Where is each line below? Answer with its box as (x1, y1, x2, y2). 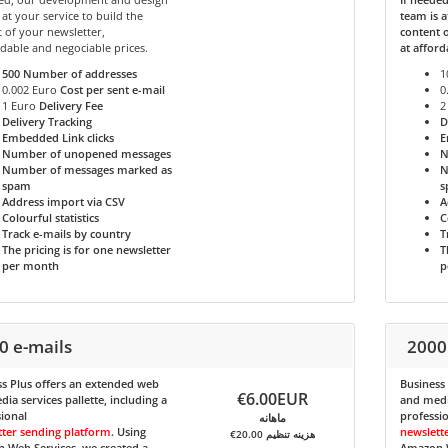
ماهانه (259, 410, 287, 425)
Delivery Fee (38, 98, 103, 113)
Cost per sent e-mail (59, 82, 165, 97)
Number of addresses (22, 66, 137, 81)
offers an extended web (31, 376, 159, 391)
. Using (110, 424, 146, 439)
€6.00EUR (237, 388, 309, 410)
